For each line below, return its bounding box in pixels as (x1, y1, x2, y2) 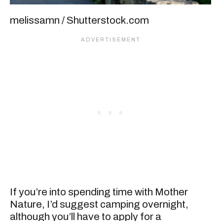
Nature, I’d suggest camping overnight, (10, 198, 188, 210)
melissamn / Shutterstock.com (10, 15, 149, 26)
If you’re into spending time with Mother (10, 186, 188, 197)
